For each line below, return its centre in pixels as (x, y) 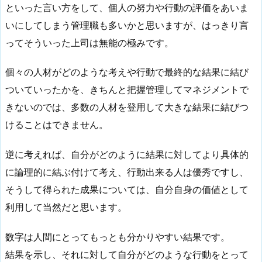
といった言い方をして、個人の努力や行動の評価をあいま (127, 7)
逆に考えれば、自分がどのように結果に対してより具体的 (127, 155)
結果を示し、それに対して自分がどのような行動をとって (127, 255)
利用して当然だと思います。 (66, 207)
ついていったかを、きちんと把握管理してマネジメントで (127, 90)
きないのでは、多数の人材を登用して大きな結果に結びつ (127, 107)
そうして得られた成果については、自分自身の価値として (127, 190)
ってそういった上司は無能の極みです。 (89, 42)
